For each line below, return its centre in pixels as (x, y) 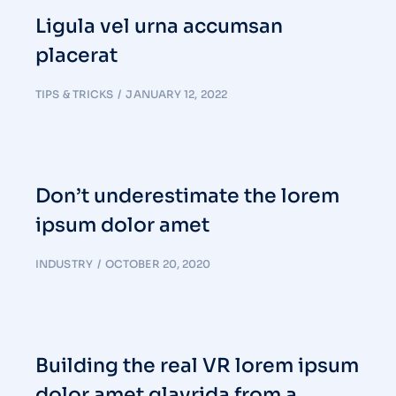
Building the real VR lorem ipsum (197, 366)
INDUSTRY (64, 264)
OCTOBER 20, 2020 (158, 264)
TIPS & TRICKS (75, 94)
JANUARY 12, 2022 (177, 94)
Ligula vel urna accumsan (159, 26)
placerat (76, 55)
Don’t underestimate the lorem (187, 196)
